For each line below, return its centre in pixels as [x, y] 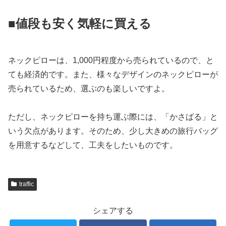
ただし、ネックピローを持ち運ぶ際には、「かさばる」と [113, 117]
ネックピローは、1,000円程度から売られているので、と [111, 60]
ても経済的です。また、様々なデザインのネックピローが [113, 74]
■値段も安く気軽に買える [80, 24]
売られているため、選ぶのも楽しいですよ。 [89, 88]
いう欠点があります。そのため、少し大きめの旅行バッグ [113, 131]
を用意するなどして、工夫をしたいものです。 [93, 145]
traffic [26, 184]
